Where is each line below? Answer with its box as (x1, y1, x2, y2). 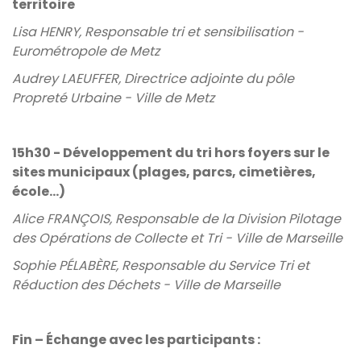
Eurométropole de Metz (12, 42, 160, 60)
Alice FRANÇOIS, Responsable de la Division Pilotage (12, 210, 341, 228)
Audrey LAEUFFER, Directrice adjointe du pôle (12, 69, 294, 88)
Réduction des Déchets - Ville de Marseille (12, 276, 280, 294)
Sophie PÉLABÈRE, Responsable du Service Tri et (12, 256, 309, 275)
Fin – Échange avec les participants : (12, 330, 263, 349)
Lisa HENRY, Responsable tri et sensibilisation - (12, 23, 304, 41)
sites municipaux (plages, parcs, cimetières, (12, 163, 316, 181)
